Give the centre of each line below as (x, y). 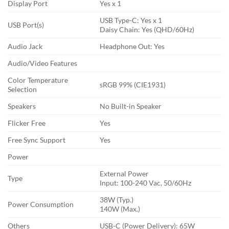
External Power (124, 174)
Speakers (22, 106)
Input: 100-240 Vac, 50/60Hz (146, 183)
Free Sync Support (37, 140)
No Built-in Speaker (131, 106)
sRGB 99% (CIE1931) (133, 85)
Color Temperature (38, 80)
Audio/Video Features (42, 63)
